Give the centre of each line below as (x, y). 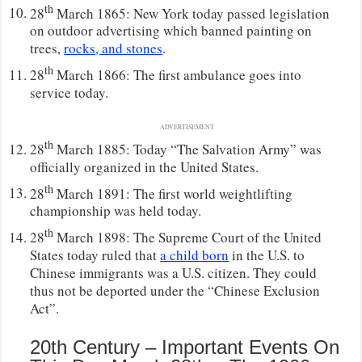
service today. (69, 92)
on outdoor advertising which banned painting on (171, 31)
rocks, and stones (114, 48)
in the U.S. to (267, 255)
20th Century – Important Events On (185, 347)
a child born (195, 255)
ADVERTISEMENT (187, 126)
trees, (47, 48)
